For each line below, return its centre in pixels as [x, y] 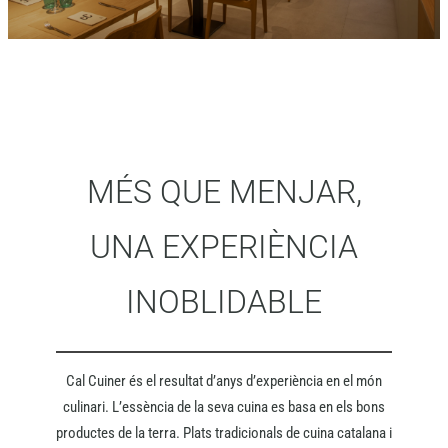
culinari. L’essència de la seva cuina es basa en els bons [224, 407]
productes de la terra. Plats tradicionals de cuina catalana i [224, 433]
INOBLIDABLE [224, 303]
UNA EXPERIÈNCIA [224, 248]
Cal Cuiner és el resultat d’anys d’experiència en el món [224, 381]
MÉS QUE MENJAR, [224, 193]
